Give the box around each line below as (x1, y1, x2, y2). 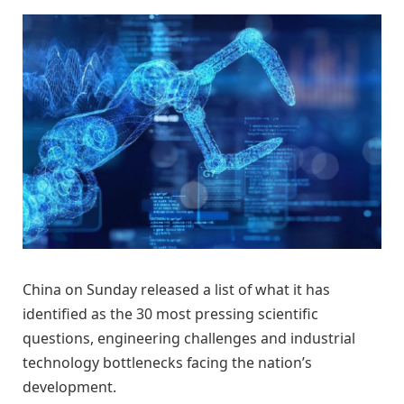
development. (23, 377, 116, 398)
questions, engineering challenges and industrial (23, 328, 355, 349)
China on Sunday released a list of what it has (23, 280, 330, 300)
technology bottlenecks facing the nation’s (23, 353, 312, 373)
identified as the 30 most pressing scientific (23, 304, 318, 325)
